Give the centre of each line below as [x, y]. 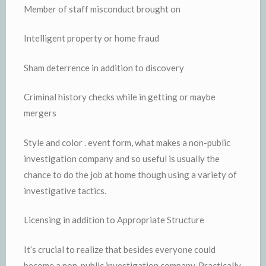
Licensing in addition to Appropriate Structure [114, 220]
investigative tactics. [65, 190]
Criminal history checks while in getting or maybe [120, 97]
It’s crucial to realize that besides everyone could [120, 249]
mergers [40, 113]
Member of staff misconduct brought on [102, 9]
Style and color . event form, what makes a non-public [127, 142]
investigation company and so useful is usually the [122, 158]
